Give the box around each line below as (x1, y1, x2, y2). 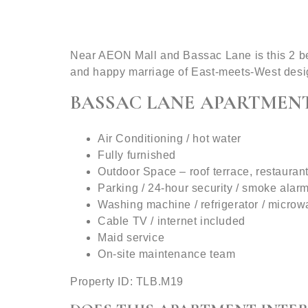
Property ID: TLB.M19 (70, 276, 184, 287)
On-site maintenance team (98, 248, 236, 260)
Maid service (98, 232, 165, 243)
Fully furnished (98, 149, 176, 161)
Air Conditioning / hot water (98, 133, 241, 144)
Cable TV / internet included (98, 215, 245, 227)
